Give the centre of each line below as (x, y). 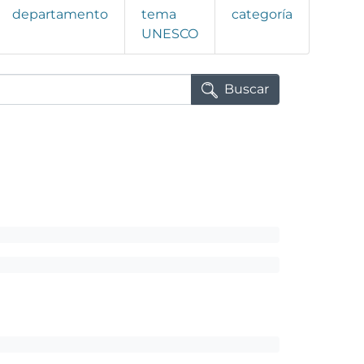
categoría (262, 15)
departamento (60, 15)
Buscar (247, 89)
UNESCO (170, 34)
